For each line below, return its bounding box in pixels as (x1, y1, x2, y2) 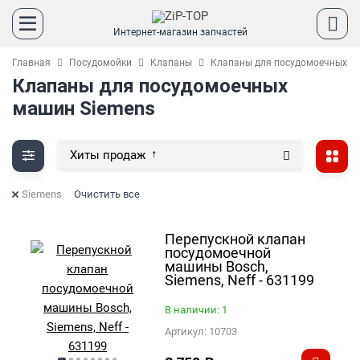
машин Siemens (12, 97, 155, 120)
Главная (12, 57, 51, 68)
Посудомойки (69, 57, 132, 68)
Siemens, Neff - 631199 (165, 271, 315, 288)
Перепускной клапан (165, 230, 306, 247)
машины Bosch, (165, 257, 269, 275)
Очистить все (74, 188, 140, 200)
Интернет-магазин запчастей (112, 27, 247, 39)
